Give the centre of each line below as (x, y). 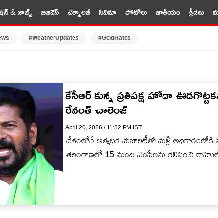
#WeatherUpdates (54, 38)
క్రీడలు (196, 12)
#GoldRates (114, 38)
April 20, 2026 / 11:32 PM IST (103, 127)
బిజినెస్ (50, 12)
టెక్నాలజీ (79, 12)
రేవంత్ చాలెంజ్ (96, 110)
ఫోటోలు (136, 12)
